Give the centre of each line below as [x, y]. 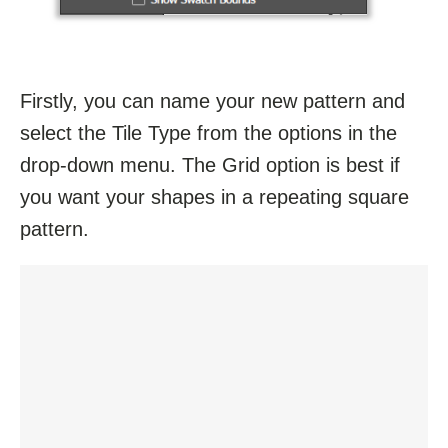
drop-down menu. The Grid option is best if [210, 164]
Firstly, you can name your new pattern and [212, 100]
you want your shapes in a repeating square [214, 196]
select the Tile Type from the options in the [208, 132]
